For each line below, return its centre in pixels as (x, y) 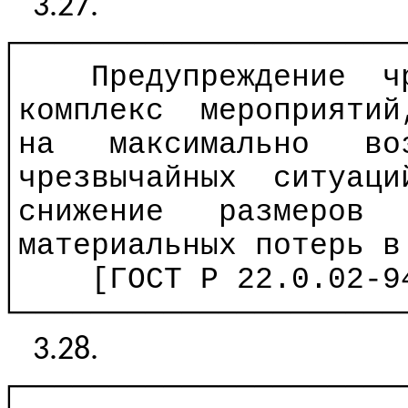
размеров (291, 213)
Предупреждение (219, 78)
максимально (209, 145)
